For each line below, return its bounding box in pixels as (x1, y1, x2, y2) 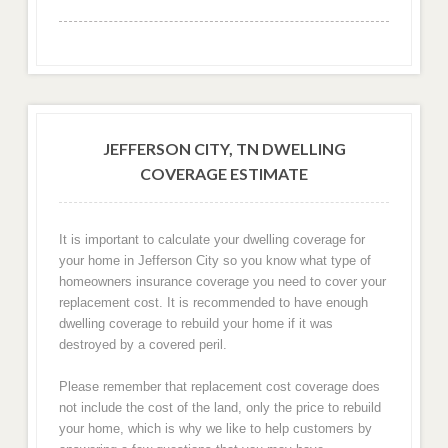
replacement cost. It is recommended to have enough (58, 294, 368, 310)
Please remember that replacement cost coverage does (58, 379, 380, 395)
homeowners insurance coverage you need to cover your (58, 273, 386, 289)
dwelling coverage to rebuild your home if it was (58, 315, 333, 331)
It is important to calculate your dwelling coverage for (58, 231, 365, 247)
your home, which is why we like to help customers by (58, 421, 372, 437)
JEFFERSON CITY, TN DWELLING (102, 138, 346, 158)
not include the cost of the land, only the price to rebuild (58, 400, 381, 416)
